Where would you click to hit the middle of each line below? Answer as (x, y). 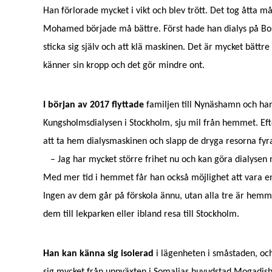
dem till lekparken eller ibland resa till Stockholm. (141, 214)
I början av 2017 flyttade (94, 105)
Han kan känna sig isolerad (98, 254)
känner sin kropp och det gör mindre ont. (124, 66)
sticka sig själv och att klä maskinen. (115, 47)
